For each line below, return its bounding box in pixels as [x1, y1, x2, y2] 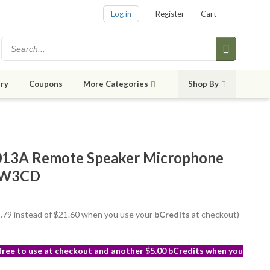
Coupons [29, 79, 63, 89]
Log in [111, 9, 131, 19]
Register [155, 9, 184, 19]
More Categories [83, 79, 148, 89]
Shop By [188, 79, 219, 89]
